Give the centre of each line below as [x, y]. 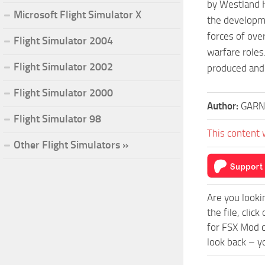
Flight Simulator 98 [57, 119]
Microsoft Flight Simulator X [77, 14]
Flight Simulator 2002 [63, 67]
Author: [224, 106]
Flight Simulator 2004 [63, 41]
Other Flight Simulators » [71, 145]
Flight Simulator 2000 [63, 93]
